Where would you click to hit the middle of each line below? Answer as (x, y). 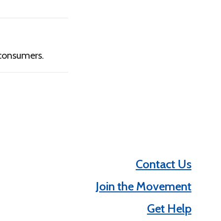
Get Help (169, 208)
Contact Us (164, 164)
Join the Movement (144, 186)
